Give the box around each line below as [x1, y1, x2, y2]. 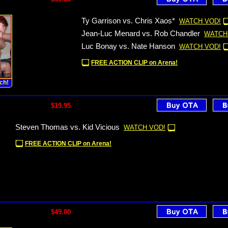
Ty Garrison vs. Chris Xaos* [81, 17, 175, 25]
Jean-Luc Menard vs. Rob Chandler [81, 30, 200, 38]
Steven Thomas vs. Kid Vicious [15, 123, 120, 131]
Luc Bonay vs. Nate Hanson [81, 42, 175, 50]
